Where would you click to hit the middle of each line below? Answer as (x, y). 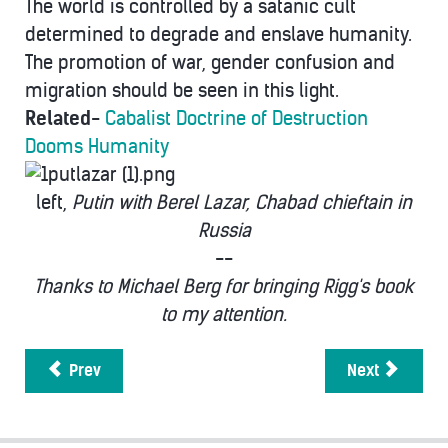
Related (58, 118)
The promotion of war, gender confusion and (210, 62)
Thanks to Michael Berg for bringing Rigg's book (224, 286)
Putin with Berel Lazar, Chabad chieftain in (242, 202)
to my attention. (224, 314)
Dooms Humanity (97, 146)
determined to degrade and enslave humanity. (218, 34)
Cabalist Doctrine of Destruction (236, 118)
